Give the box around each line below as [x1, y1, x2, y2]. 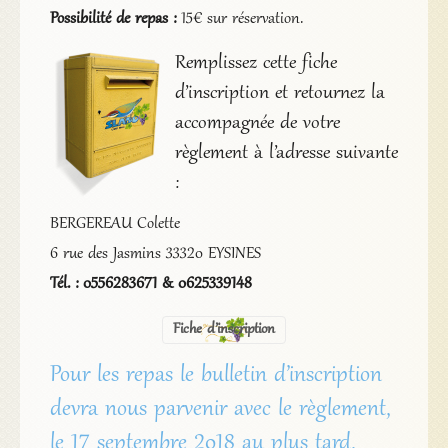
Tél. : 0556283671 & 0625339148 [49, 273, 252, 294]
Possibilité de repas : [49, 8, 176, 29]
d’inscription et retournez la [174, 81, 385, 106]
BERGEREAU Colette [49, 213, 180, 234]
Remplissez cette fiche [174, 51, 337, 76]
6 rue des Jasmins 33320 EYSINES [49, 243, 261, 264]
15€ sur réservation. [175, 8, 303, 29]
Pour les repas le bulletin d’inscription [49, 361, 382, 390]
